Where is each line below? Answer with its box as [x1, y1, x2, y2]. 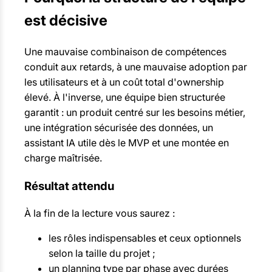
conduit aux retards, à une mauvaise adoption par [24, 60, 247, 73]
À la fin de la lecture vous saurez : [24, 207, 175, 220]
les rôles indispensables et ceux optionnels [49, 232, 241, 245]
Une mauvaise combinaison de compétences [24, 45, 226, 58]
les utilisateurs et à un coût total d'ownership [24, 75, 224, 88]
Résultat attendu [24, 178, 114, 193]
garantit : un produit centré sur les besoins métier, [24, 106, 245, 118]
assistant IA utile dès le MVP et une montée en [24, 136, 229, 149]
